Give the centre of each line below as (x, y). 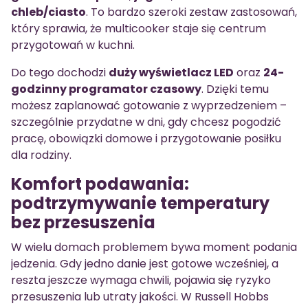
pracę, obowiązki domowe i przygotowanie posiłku (146, 138)
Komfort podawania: (100, 184)
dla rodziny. (41, 155)
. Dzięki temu (235, 89)
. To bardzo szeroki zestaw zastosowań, (191, 12)
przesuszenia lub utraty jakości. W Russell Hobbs (140, 296)
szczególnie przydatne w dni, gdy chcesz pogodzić (146, 122)
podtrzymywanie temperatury (140, 203)
